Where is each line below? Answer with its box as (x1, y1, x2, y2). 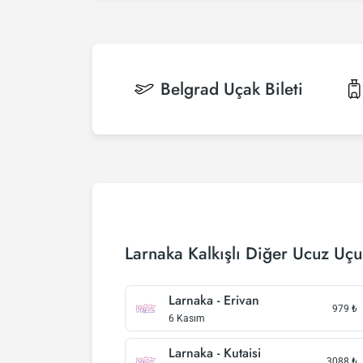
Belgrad (160, 77, 219, 101)
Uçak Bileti (224, 77, 303, 101)
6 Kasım (169, 313, 205, 324)
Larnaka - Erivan (169, 291, 259, 310)
